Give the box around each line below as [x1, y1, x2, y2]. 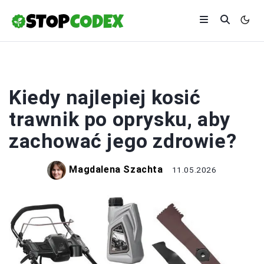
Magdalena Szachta [69, 164, 163, 176]
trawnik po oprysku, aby [9, 107, 230, 131]
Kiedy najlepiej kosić [9, 85, 201, 109]
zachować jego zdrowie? [9, 129, 237, 153]
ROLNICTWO [108, 67, 156, 76]
